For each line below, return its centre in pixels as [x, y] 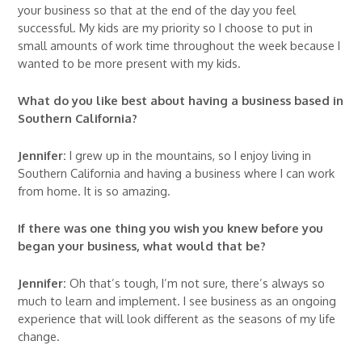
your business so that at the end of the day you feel [157, 9]
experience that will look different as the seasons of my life [177, 318]
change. [39, 336]
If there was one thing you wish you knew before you [171, 227]
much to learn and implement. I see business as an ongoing [177, 300]
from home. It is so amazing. [95, 190]
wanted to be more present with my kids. [130, 63]
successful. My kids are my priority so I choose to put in [166, 27]
